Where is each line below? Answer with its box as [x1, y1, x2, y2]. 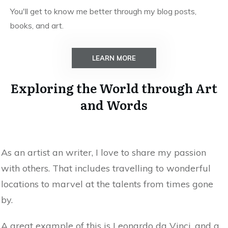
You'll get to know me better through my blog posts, [10, 6, 196, 16]
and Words [80, 96, 148, 113]
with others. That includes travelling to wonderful [1, 162, 211, 174]
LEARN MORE [92, 54, 136, 62]
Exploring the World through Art [11, 79, 217, 97]
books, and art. [10, 20, 64, 31]
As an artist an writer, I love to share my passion [1, 147, 206, 158]
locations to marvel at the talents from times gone [1, 178, 213, 190]
